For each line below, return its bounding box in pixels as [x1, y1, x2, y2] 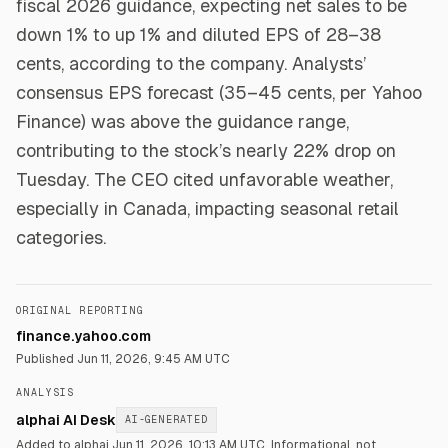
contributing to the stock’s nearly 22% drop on [16, 140, 396, 161]
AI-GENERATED [125, 414, 208, 425]
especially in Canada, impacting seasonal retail [16, 198, 399, 219]
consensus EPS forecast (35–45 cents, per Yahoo [16, 82, 422, 103]
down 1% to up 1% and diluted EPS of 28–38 [16, 24, 381, 45]
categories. [16, 227, 106, 248]
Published [16, 352, 77, 366]
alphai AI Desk [16, 412, 116, 428]
